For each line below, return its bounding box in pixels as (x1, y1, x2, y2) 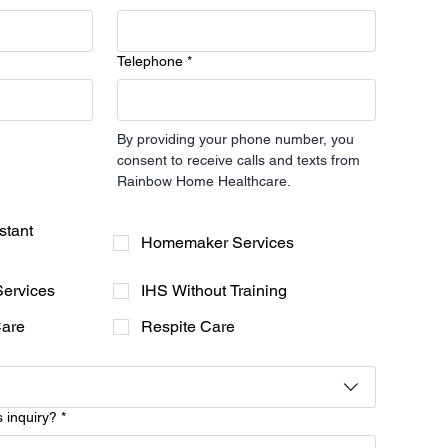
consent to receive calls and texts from (116, 152, 360, 169)
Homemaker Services (140, 233, 294, 253)
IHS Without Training (140, 281, 287, 301)
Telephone (116, 53, 183, 70)
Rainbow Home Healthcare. (116, 173, 291, 190)
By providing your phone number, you (116, 131, 354, 148)
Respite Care (140, 317, 235, 337)
